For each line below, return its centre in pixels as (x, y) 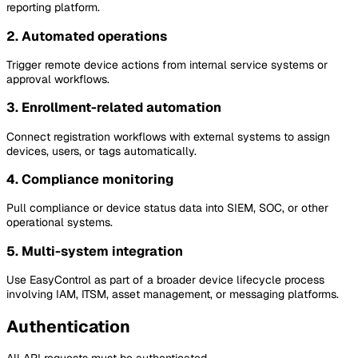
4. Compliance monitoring (90, 180)
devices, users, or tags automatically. (101, 151)
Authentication (68, 326)
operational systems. (60, 223)
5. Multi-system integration (95, 251)
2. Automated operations (87, 36)
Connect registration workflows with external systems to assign (168, 136)
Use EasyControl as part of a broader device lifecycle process (165, 280)
